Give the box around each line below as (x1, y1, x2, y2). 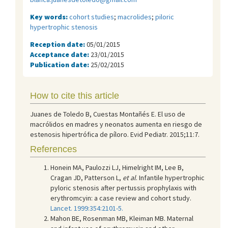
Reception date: (30, 39, 87, 49)
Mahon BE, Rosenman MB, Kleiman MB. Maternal (50, 213, 193, 223)
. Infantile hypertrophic (136, 173, 205, 182)
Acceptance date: (30, 49, 91, 59)
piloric (155, 12, 174, 21)
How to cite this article (30, 90, 119, 101)
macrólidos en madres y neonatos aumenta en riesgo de (30, 119, 202, 129)
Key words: (30, 12, 69, 21)
